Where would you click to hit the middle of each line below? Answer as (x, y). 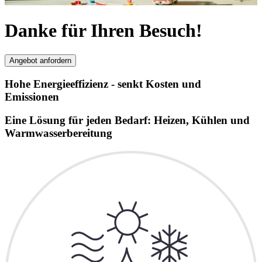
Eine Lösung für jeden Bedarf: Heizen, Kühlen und (127, 120)
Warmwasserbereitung (58, 133)
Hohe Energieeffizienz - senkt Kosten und (103, 84)
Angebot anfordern (40, 60)
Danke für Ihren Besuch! (104, 31)
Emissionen (32, 96)
